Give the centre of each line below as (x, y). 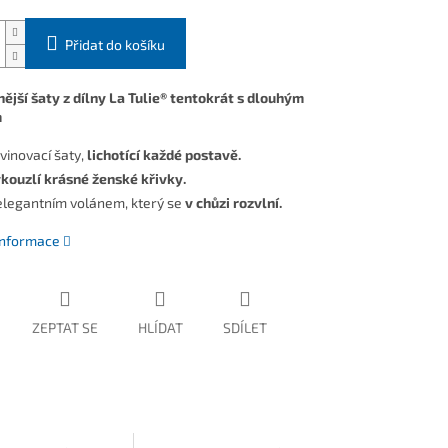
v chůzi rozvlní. (234, 203)
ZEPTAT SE (64, 328)
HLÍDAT (160, 328)
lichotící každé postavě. (163, 155)
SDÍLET (244, 328)
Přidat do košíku (114, 45)
